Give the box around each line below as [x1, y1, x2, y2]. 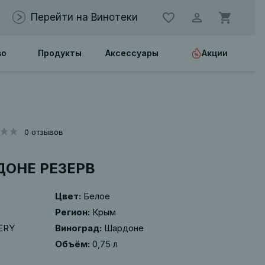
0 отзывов [24, 127, 63, 137]
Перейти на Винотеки [30, 11, 138, 23]
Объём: [54, 238, 90, 250]
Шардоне [104, 222, 144, 234]
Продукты [38, 48, 82, 58]
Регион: [54, 206, 90, 218]
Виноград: [54, 222, 102, 234]
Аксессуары [105, 48, 159, 58]
